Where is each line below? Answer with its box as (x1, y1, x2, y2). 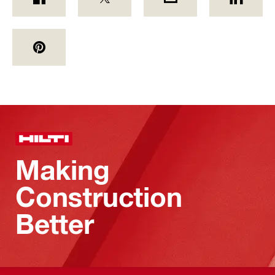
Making (15, 153, 110, 186)
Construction (15, 180, 182, 213)
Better (15, 207, 94, 240)
